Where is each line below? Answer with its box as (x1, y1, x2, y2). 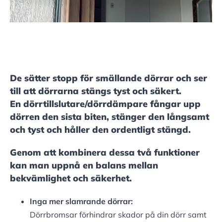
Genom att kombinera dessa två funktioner (10, 147, 200, 159)
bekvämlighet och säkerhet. (10, 172, 132, 184)
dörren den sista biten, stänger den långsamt (10, 111, 209, 123)
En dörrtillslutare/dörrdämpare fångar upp (10, 98, 201, 110)
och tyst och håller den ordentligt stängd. (10, 124, 191, 136)
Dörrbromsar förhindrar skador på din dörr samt (30, 210, 207, 220)
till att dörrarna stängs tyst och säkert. (10, 85, 181, 97)
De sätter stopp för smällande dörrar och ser (10, 72, 207, 84)
